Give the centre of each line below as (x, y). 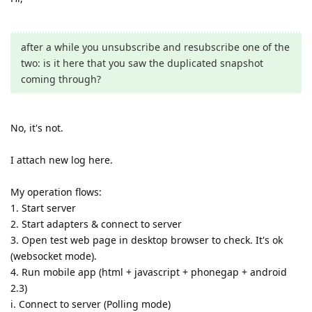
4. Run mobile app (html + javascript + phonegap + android (149, 272)
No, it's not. (37, 127)
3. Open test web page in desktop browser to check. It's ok (147, 240)
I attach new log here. (62, 159)
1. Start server (43, 208)
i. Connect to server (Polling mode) (91, 304)
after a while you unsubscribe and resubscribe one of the (155, 47)
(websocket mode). (54, 256)
